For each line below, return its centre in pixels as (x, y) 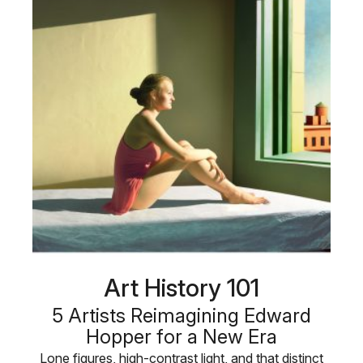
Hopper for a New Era (181, 337)
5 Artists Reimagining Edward (181, 316)
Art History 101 (181, 288)
